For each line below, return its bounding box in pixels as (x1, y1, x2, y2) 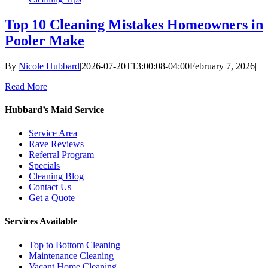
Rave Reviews (29, 139, 84, 150)
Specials (29, 160, 60, 171)
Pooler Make (5, 32, 84, 48)
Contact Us (29, 182, 71, 193)
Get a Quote (29, 193, 75, 203)
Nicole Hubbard (19, 60, 80, 71)
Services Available (5, 216, 77, 227)
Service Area (29, 128, 77, 139)
